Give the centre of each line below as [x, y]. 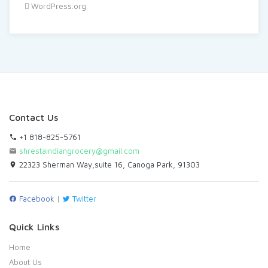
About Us [25, 262]
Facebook [36, 198]
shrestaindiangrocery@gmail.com [79, 150]
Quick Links [34, 226]
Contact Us [33, 117]
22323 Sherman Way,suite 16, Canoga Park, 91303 [108, 164]
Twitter [83, 198]
